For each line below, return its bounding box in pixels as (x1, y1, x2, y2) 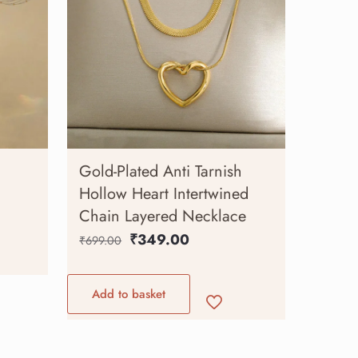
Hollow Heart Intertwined (79, 181, 249, 205)
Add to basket (92, 284, 166, 303)
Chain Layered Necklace (79, 204, 247, 228)
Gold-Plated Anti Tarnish (79, 159, 243, 183)
